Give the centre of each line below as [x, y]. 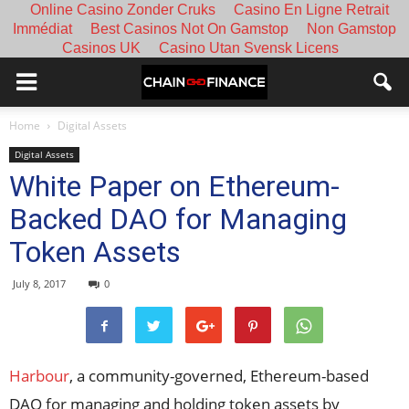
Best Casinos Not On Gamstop [189, 29]
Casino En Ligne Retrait [311, 10]
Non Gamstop [351, 29]
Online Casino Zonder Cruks [122, 10]
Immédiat [42, 29]
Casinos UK [101, 48]
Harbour [39, 376]
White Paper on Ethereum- [174, 186]
